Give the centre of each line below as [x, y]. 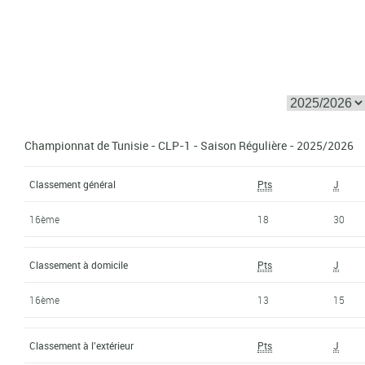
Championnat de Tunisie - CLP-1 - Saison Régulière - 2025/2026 [189, 145]
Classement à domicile [79, 264]
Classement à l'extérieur [82, 345]
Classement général [73, 184]
